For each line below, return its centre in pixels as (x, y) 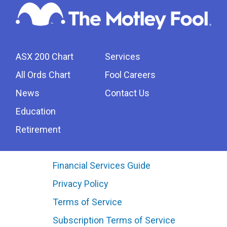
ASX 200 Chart (45, 57)
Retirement (38, 130)
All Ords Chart (43, 75)
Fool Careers (130, 75)
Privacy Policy (81, 184)
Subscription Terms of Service (114, 220)
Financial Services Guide (102, 166)
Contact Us (127, 93)
